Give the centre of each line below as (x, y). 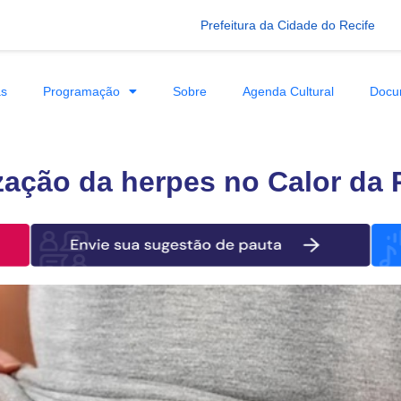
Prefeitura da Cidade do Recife (288, 25)
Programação (81, 91)
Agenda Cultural (288, 91)
